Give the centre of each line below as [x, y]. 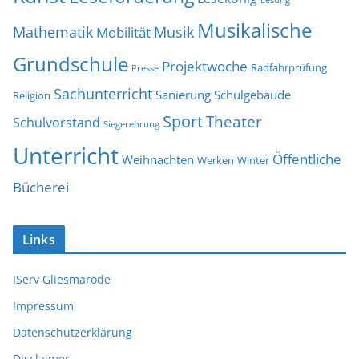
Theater [234, 122]
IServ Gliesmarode [62, 280]
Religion [32, 96]
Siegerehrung [131, 125]
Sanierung [183, 95]
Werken [216, 161]
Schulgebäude [252, 95]
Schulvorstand [56, 123]
